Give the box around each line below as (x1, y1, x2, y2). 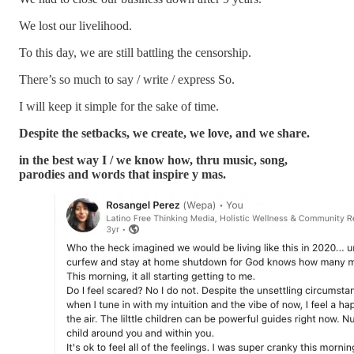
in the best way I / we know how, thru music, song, (19, 153, 288, 167)
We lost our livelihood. (19, 19, 132, 32)
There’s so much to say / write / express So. (19, 73, 235, 86)
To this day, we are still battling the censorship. (19, 46, 251, 59)
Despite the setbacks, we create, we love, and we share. (19, 126, 310, 140)
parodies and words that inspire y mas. (19, 168, 226, 181)
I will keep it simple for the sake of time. (19, 100, 219, 113)
